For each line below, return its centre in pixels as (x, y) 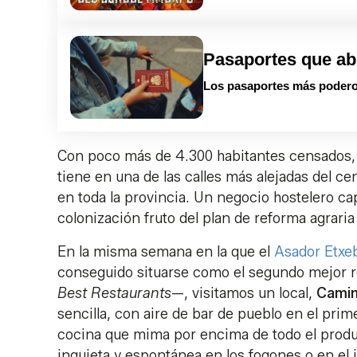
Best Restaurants (114, 294)
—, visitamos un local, (244, 294)
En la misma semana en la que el (166, 252)
